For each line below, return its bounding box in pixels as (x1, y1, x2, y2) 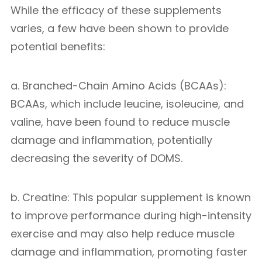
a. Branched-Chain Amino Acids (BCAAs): (11, 78, 226, 93)
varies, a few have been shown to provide (11, 21, 229, 36)
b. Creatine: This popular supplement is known (11, 190, 251, 205)
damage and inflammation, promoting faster (11, 244, 247, 259)
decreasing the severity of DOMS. (11, 151, 182, 166)
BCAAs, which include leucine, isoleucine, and (11, 96, 244, 111)
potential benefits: (11, 39, 105, 54)
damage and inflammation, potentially (11, 133, 212, 147)
